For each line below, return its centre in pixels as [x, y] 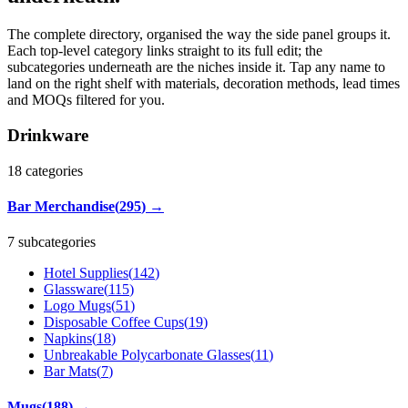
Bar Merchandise [61, 206]
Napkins [68, 339]
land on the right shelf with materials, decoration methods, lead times [204, 84]
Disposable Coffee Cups [114, 322]
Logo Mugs [77, 306]
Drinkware [48, 135]
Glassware [74, 290]
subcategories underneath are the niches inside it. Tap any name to [196, 67]
